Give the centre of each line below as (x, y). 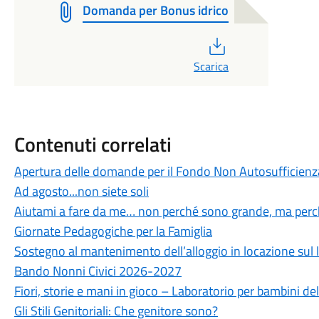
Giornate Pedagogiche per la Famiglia (113, 231)
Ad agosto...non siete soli (81, 191)
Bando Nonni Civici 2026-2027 (98, 271)
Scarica (211, 66)
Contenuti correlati (93, 144)
